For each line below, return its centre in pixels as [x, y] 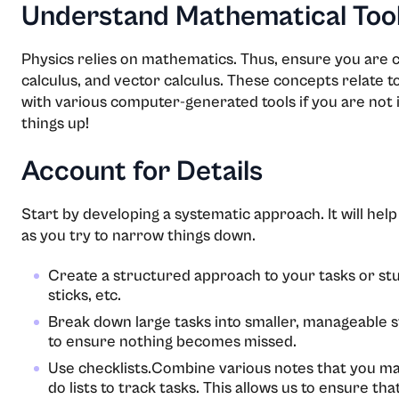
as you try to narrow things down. [138, 235]
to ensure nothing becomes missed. [172, 341]
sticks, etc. [85, 295]
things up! [55, 123]
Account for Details [142, 171]
